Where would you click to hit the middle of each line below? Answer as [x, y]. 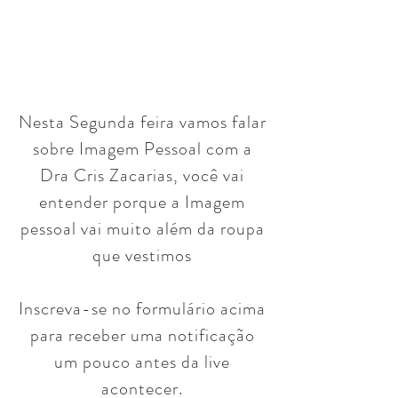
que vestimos [142, 255]
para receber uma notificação [142, 335]
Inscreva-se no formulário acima [142, 309]
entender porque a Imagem [142, 202]
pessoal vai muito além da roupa [142, 229]
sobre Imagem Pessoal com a [142, 149]
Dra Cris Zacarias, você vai [142, 175]
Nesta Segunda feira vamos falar [142, 122]
